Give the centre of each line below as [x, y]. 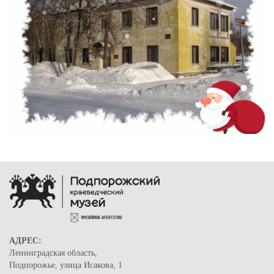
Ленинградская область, [53, 253]
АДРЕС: [25, 240]
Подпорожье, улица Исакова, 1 [66, 265]
